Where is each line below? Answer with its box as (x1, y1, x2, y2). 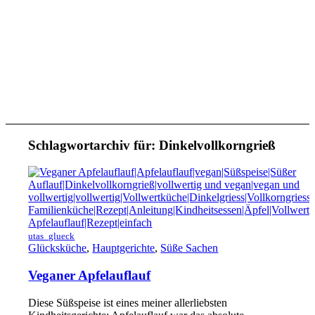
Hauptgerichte (92, 242, 155, 255)
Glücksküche (28, 242, 87, 255)
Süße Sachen (160, 242, 219, 255)
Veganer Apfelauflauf (28, 268, 151, 283)
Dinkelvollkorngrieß (159, 137, 276, 153)
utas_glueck (28, 231, 75, 242)
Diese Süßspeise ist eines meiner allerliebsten (28, 296, 228, 309)
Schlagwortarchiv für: (28, 137, 160, 153)
